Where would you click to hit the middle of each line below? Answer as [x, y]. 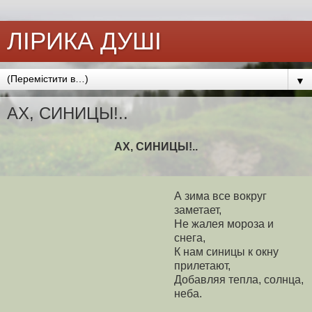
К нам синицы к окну [226, 252]
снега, [190, 238]
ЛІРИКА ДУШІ [84, 41]
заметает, [198, 210]
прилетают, [202, 266]
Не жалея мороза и [224, 224]
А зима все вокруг [220, 196]
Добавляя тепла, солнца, [239, 280]
